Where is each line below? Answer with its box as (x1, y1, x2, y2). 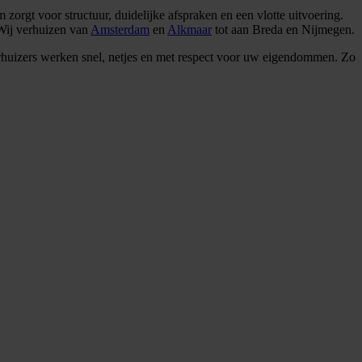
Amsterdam (90, 22, 149, 36)
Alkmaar (167, 22, 212, 36)
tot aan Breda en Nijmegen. (212, 22, 355, 36)
